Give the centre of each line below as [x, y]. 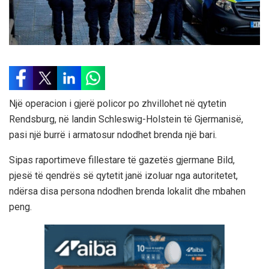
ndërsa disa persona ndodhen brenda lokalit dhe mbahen [127, 191]
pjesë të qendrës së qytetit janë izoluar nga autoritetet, [123, 175]
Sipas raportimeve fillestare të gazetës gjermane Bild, [122, 160]
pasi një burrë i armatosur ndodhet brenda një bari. [113, 134]
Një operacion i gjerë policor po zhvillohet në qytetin [118, 103]
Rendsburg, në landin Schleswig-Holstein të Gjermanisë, [126, 119]
